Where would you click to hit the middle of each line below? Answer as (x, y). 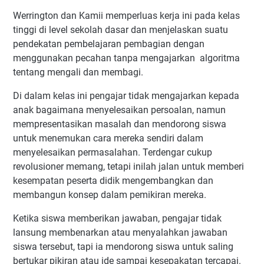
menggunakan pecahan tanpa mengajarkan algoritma (126, 58)
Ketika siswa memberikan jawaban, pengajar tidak (117, 219)
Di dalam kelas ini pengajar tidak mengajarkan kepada (126, 96)
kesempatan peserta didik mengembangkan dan (113, 181)
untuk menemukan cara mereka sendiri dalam (108, 138)
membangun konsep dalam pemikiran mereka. (110, 195)
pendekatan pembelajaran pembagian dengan (109, 44)
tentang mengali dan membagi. (79, 72)
